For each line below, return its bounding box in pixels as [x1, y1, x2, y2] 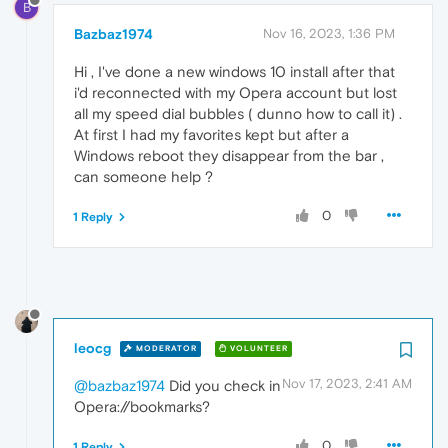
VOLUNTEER [227, 344, 288, 354]
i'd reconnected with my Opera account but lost [74, 83, 397, 101]
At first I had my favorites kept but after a [74, 125, 349, 143]
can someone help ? [74, 167, 213, 185]
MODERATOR [133, 344, 197, 354]
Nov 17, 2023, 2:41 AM [282, 375, 412, 391]
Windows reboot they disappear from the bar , [74, 146, 384, 164]
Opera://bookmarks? [74, 397, 210, 415]
